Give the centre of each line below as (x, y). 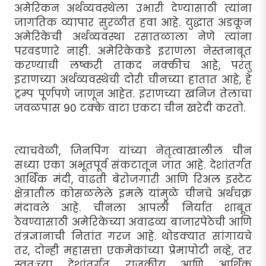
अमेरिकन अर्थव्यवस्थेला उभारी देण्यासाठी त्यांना (133, 9)
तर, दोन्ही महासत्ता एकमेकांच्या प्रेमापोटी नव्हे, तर (133, 251)
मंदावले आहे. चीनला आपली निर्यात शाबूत (133, 208)
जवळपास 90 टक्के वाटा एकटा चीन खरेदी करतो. (130, 108)
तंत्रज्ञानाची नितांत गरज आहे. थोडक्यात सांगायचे (133, 237)
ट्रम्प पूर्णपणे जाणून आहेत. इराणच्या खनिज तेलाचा (133, 94)
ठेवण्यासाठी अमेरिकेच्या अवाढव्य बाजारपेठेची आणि (133, 222)
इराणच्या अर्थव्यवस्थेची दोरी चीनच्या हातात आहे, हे (133, 80)
